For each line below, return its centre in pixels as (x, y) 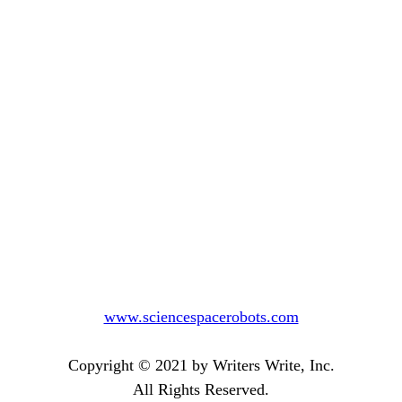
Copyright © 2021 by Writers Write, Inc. (201, 366)
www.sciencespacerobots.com (201, 317)
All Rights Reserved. (201, 390)
